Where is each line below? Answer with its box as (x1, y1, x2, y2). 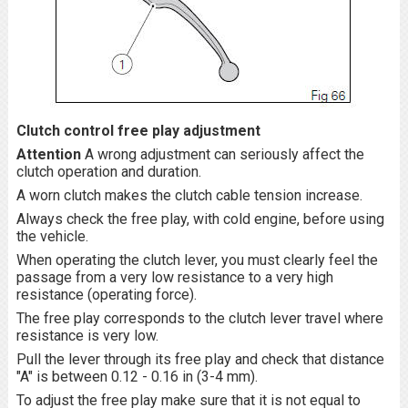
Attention (15, 146, 85, 163)
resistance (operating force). (15, 286, 197, 303)
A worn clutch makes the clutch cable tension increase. (15, 187, 362, 204)
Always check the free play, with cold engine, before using (15, 210, 384, 228)
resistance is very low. (15, 327, 158, 344)
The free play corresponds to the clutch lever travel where (15, 310, 383, 327)
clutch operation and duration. (15, 163, 201, 180)
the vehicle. (15, 228, 88, 245)
